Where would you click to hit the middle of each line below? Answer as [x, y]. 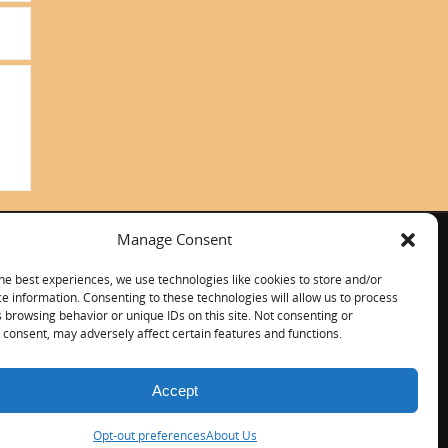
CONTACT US [115, 250]
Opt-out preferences [149, 435]
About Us [231, 435]
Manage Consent [175, 239]
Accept [174, 390]
